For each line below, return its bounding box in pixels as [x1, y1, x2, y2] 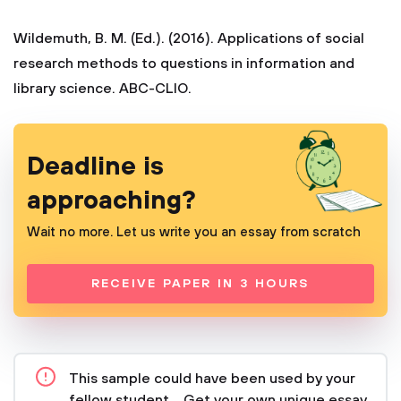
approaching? [27, 185, 196, 217]
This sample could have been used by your [69, 370, 355, 388]
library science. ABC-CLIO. [13, 80, 192, 98]
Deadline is [27, 151, 164, 183]
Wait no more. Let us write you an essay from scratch [27, 224, 361, 241]
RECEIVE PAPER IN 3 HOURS [90, 276, 311, 292]
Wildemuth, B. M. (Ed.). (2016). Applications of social [13, 30, 364, 47]
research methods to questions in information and [13, 55, 354, 73]
